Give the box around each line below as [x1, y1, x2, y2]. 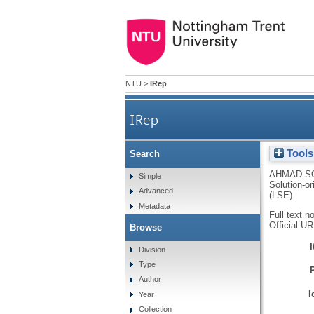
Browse [129, 221, 162, 233]
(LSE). [268, 189, 295, 200]
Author [139, 275, 162, 284]
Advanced [139, 186, 174, 196]
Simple [139, 171, 162, 180]
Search [129, 149, 160, 160]
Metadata [139, 201, 171, 210]
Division [139, 245, 166, 254]
